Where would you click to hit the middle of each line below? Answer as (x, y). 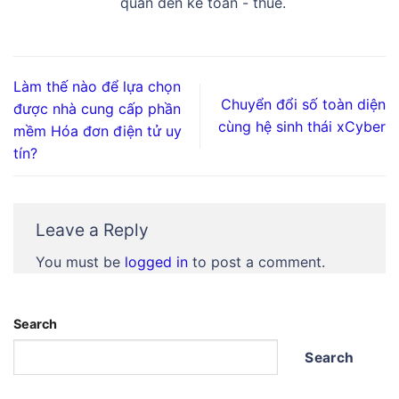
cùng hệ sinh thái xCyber (302, 127)
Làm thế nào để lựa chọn (97, 87)
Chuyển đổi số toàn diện (303, 105)
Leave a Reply (94, 229)
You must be (80, 262)
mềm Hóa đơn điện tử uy (98, 131)
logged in (156, 262)
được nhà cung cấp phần (97, 109)
